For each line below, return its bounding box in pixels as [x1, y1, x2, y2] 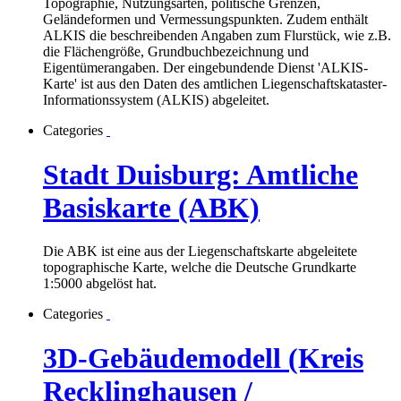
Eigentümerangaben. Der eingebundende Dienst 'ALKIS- [43, 60, 368, 76]
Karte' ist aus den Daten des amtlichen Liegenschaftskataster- [43, 76, 387, 92]
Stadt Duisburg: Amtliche [43, 158, 358, 191]
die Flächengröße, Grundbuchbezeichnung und [43, 44, 309, 60]
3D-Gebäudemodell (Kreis [43, 341, 363, 374]
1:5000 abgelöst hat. [43, 276, 157, 292]
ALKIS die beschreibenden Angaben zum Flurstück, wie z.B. [43, 28, 391, 44]
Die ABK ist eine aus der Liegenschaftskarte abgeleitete [43, 243, 357, 260]
